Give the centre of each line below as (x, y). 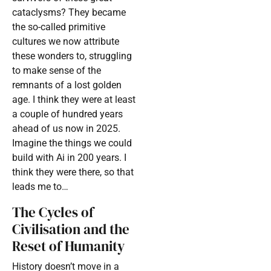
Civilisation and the (71, 230)
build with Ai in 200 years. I (69, 158)
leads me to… (40, 187)
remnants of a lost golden (67, 85)
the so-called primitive (59, 27)
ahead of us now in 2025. (66, 129)
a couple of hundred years (67, 114)
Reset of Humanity (68, 247)
